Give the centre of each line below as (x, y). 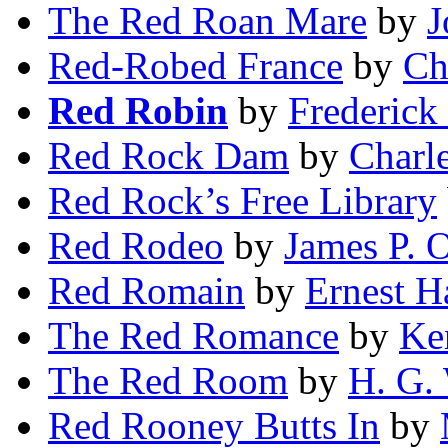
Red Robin (138, 111)
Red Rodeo (136, 246)
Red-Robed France (195, 66)
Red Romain (146, 291)
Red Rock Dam (168, 156)
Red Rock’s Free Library (242, 201)
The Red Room (168, 381)
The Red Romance (193, 336)
